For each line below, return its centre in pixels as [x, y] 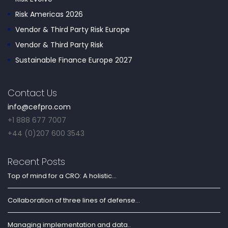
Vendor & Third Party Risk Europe [73, 29]
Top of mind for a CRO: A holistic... [62, 176]
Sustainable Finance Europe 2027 [74, 60]
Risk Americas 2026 [49, 14]
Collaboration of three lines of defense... [74, 200]
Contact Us [32, 93]
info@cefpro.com [39, 107]
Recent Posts [36, 161]
